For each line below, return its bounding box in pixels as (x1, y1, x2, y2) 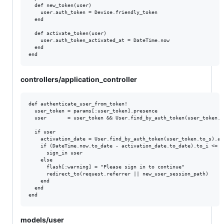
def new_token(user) (28, 2, 91, 8)
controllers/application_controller (20, 74, 137, 83)
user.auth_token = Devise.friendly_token (28, 9, 157, 15)
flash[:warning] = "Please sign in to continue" (28, 163, 184, 169)
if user (28, 128, 55, 134)
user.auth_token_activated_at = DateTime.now (28, 37, 169, 43)
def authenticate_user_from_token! (28, 100, 127, 106)
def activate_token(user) (28, 30, 106, 36)
